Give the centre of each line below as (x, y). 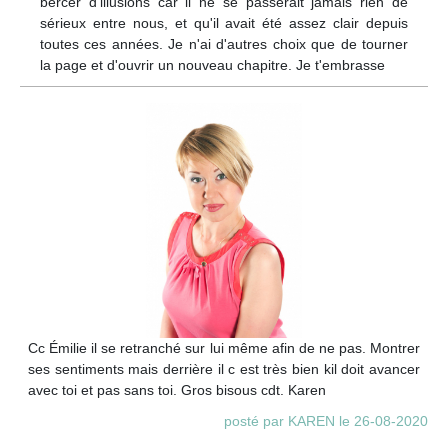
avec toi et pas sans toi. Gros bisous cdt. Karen (177, 390)
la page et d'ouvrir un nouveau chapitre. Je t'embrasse (212, 64)
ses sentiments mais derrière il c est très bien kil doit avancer (224, 369)
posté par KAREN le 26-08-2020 (326, 421)
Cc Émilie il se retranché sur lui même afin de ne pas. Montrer (224, 348)
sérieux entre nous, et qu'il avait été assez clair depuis (224, 22)
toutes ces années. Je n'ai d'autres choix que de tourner (224, 43)
